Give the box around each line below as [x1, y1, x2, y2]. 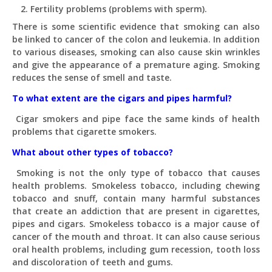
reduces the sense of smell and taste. [12, 72, 172, 83]
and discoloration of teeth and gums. [12, 256, 173, 268]
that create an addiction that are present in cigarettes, [12, 205, 260, 217]
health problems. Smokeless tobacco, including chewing [12, 180, 260, 191]
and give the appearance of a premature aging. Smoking [12, 59, 260, 70]
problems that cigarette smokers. [12, 126, 157, 137]
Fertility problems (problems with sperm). [30, 3, 207, 15]
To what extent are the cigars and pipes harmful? [12, 92, 232, 104]
